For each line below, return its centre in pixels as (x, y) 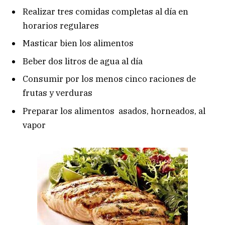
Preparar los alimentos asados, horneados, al (114, 111)
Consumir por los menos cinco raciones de (109, 79)
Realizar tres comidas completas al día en (105, 11)
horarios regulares (61, 25)
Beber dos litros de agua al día (83, 61)
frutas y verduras (58, 93)
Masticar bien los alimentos (78, 43)
